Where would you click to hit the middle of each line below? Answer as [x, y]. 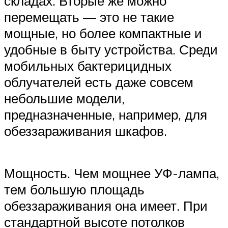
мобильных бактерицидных [88, 65]
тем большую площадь [74, 189]
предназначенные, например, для [106, 114]
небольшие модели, [64, 98]
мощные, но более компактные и [103, 33]
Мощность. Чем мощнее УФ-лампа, [112, 173]
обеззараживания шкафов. [85, 131]
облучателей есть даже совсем [99, 82]
